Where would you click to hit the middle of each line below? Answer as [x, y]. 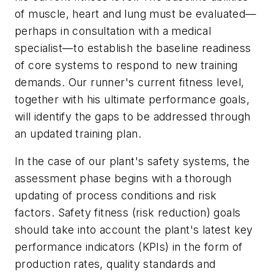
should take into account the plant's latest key [134, 230]
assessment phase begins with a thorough [123, 179]
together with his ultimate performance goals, [132, 99]
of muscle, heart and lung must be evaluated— [136, 13]
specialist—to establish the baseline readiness [133, 48]
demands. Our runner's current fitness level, [130, 82]
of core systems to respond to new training [126, 65]
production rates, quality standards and [115, 264]
